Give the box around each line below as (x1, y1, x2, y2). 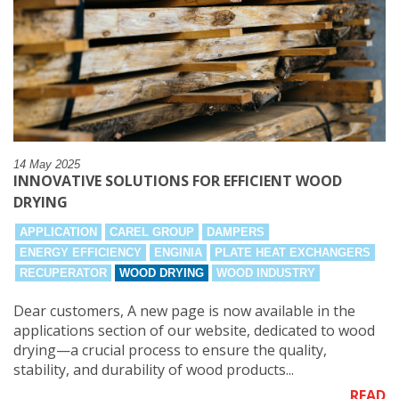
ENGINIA (154, 246, 202, 260)
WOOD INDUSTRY (216, 266, 315, 281)
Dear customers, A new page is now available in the (13, 301, 355, 322)
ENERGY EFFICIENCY (20, 246, 142, 260)
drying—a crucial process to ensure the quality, (13, 340, 327, 361)
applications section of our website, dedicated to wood (13, 321, 375, 341)
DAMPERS (207, 225, 265, 240)
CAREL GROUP (110, 225, 194, 240)
